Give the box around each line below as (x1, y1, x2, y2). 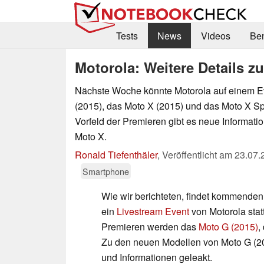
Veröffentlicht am (162, 147, 235, 161)
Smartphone (82, 164, 129, 177)
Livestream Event (117, 204, 189, 218)
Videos (200, 29, 230, 43)
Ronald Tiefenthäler (75, 147, 157, 161)
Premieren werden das (101, 219, 199, 233)
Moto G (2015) (199, 219, 258, 233)
